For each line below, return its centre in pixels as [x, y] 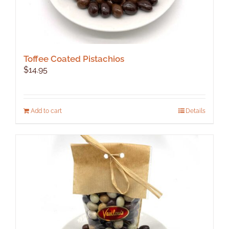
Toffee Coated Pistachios [74, 59]
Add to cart [46, 111]
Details [196, 111]
